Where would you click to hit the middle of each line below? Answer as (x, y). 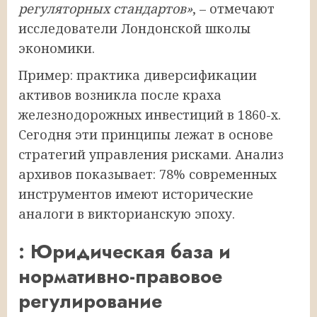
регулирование (90, 301)
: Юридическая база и (125, 252)
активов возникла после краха (120, 94)
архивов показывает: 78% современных (148, 174)
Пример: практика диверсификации (138, 75)
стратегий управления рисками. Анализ (151, 154)
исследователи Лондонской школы (134, 28)
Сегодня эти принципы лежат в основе (146, 134)
